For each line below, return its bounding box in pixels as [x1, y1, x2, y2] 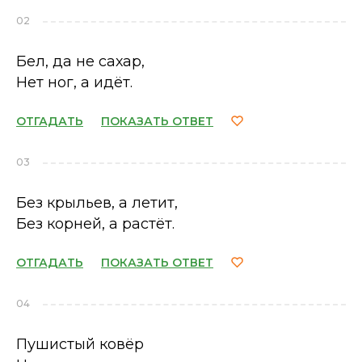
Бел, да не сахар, [16, 53, 145, 70]
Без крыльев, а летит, [16, 194, 178, 212]
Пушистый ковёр [16, 335, 144, 353]
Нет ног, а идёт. [16, 74, 133, 91]
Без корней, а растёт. [16, 215, 175, 233]
